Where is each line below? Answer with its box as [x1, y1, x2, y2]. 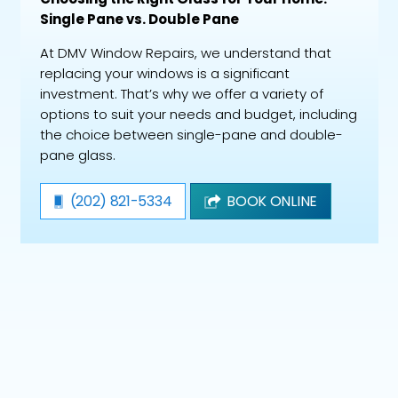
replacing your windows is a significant [40, 64, 290, 84]
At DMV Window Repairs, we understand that [40, 44, 331, 63]
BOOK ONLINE [227, 190, 317, 211]
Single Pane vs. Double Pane [40, 10, 239, 29]
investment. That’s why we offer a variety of [40, 84, 323, 104]
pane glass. [40, 146, 115, 165]
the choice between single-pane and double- [40, 125, 343, 145]
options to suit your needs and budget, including [40, 105, 357, 124]
